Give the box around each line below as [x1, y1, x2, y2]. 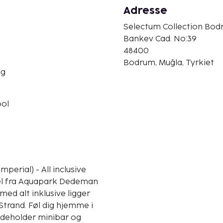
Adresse [123, 5, 167, 16]
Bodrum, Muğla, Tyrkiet [123, 58, 214, 68]
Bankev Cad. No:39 [123, 34, 197, 44]
